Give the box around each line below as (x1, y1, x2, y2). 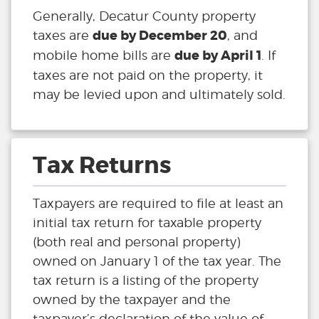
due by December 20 (93, 27, 227, 45)
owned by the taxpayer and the (33, 292, 231, 308)
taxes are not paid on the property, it (33, 68, 263, 83)
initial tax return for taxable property (33, 215, 261, 231)
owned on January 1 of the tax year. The (33, 253, 281, 269)
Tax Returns (33, 151, 171, 181)
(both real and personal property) (33, 234, 241, 250)
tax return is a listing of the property (33, 273, 258, 288)
